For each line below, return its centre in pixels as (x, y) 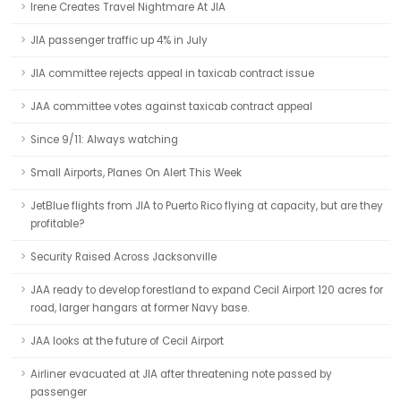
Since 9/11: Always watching (104, 140)
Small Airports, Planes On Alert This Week (136, 173)
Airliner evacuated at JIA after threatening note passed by (181, 374)
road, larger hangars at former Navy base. (140, 308)
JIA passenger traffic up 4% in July (119, 40)
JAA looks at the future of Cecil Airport (127, 341)
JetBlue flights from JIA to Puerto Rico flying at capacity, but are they (207, 206)
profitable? (58, 224)
